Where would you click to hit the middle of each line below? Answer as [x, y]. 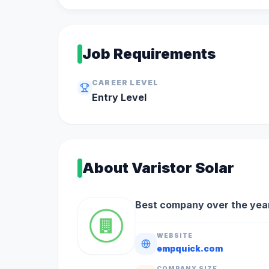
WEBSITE [175, 235]
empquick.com [190, 248]
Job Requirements [149, 54]
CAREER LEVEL [125, 83]
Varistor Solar [183, 168]
